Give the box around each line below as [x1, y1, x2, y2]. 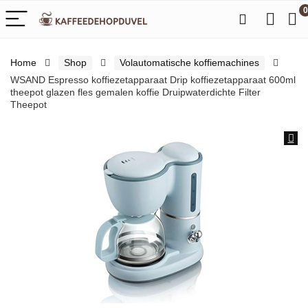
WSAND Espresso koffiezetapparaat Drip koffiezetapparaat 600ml [10, 74, 296, 85]
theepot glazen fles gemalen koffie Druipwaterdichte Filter [10, 87, 261, 98]
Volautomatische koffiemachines [120, 57, 259, 68]
